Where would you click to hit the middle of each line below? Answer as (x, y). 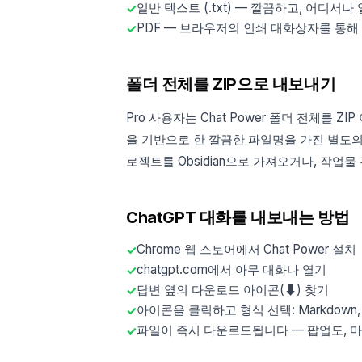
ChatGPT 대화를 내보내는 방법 (238, 217)
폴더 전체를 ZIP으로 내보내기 (231, 84)
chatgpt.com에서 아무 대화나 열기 (232, 269)
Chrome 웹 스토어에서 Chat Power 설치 (246, 249)
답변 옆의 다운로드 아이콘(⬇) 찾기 (233, 290)
